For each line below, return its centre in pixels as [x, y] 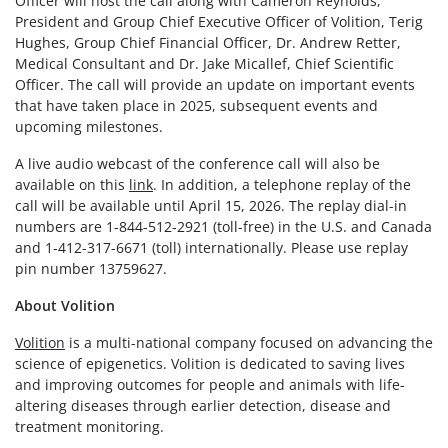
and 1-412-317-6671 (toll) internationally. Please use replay [211, 248]
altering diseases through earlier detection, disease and [203, 406]
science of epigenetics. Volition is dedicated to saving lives [210, 364]
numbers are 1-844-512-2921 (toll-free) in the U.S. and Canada [223, 227]
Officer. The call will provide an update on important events [215, 85]
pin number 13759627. [91, 269]
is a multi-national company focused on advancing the [249, 343]
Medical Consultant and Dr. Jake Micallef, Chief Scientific [204, 64]
